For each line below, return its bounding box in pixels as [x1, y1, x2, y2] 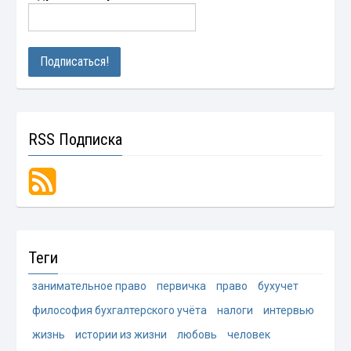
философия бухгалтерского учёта [32, 304, 208, 317]
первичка [157, 280, 207, 293]
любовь [177, 328, 218, 342]
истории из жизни [75, 328, 168, 342]
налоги [217, 304, 254, 317]
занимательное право [32, 280, 147, 293]
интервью [263, 304, 315, 317]
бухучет [258, 280, 299, 293]
